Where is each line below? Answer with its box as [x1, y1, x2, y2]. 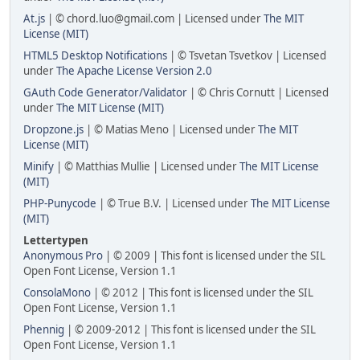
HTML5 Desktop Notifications [23, 48, 167, 63]
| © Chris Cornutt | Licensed [187, 85, 329, 100]
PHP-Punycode [23, 196, 96, 211]
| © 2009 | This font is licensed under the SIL [103, 248, 325, 264]
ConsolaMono [23, 285, 91, 301]
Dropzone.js [23, 122, 84, 137]
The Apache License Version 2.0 [56, 63, 212, 79]
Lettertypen [23, 233, 88, 248]
